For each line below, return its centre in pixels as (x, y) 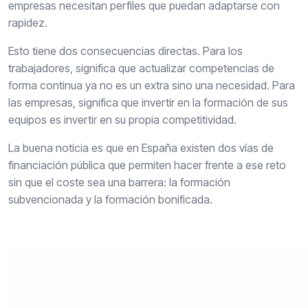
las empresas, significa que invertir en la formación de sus (148, 103)
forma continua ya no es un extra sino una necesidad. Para (152, 86)
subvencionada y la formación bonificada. (110, 200)
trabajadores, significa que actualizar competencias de (141, 68)
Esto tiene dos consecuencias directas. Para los (125, 51)
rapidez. (28, 23)
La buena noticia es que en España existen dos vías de (141, 148)
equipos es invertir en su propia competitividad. (122, 120)
